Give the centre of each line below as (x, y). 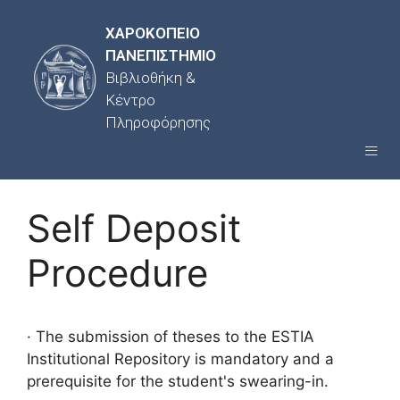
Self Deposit (134, 228)
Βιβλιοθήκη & (151, 78)
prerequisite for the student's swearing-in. (178, 381)
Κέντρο (131, 100)
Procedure (117, 273)
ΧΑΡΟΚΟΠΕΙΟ (153, 33)
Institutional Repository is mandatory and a (180, 359)
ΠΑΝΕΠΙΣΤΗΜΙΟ (161, 55)
